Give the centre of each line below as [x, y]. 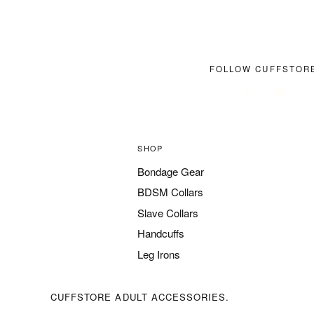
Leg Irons [159, 254]
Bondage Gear [171, 171]
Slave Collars [168, 212]
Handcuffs [161, 233]
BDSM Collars [170, 192]
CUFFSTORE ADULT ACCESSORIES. [140, 296]
